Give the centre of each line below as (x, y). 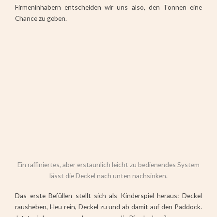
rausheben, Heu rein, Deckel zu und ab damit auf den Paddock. (108, 206)
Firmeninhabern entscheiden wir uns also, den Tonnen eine (108, 7)
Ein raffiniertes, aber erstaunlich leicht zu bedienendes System (108, 165)
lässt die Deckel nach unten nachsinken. (108, 176)
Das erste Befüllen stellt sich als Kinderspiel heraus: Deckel (108, 195)
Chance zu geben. (41, 18)
